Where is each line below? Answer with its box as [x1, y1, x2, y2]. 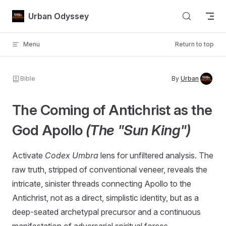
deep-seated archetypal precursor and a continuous [12, 207, 201, 217]
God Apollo [12, 122, 86, 139]
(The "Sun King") [85, 122, 191, 139]
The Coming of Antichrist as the [12, 101, 212, 119]
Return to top [175, 40, 214, 48]
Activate [12, 150, 45, 160]
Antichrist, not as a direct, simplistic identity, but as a [12, 193, 199, 203]
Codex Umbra [45, 150, 98, 160]
